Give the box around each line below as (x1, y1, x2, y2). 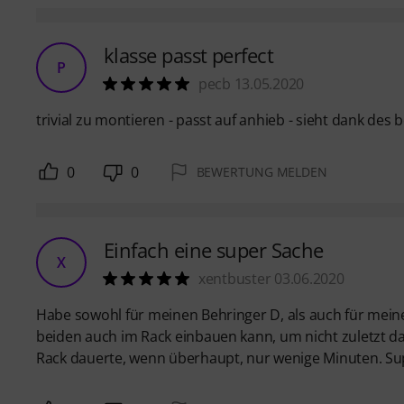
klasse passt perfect (104, 41, 273, 69)
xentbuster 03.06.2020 (198, 268, 344, 289)
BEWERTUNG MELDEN (196, 162, 327, 180)
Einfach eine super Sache (104, 235, 324, 263)
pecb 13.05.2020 (198, 73, 305, 94)
